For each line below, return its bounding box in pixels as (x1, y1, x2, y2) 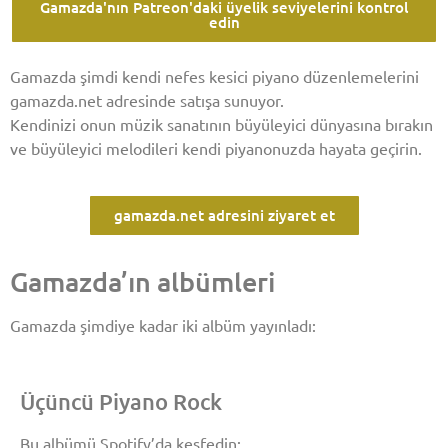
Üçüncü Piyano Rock (20, 388, 222, 416)
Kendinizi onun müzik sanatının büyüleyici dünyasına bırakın (10, 113, 433, 134)
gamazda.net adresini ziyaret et (113, 204, 335, 225)
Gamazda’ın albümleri (10, 263, 275, 298)
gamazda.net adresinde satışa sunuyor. (10, 89, 284, 110)
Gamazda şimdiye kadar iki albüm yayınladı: (10, 314, 316, 335)
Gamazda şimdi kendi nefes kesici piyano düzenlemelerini (10, 65, 419, 86)
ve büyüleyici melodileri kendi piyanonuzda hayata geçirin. (10, 137, 422, 158)
